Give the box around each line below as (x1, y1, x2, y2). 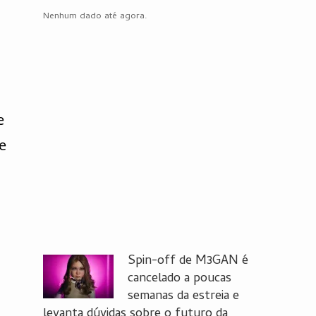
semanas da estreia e (128, 286, 239, 307)
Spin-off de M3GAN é (128, 251, 248, 272)
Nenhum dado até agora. (43, 9, 147, 24)
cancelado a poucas (128, 269, 231, 289)
